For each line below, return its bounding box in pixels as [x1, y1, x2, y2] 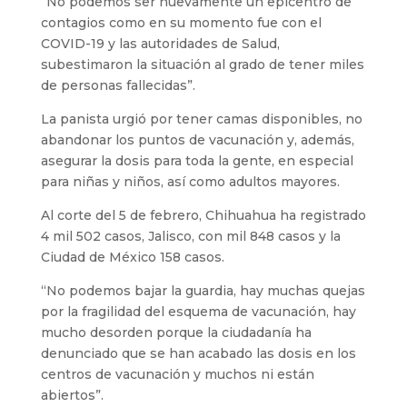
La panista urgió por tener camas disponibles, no [40, 110, 362, 127]
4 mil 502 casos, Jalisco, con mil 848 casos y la [40, 227, 341, 244]
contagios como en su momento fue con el [40, 14, 322, 31]
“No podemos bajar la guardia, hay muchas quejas [40, 282, 365, 299]
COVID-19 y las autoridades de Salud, [40, 35, 280, 52]
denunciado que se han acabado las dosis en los [40, 344, 356, 362]
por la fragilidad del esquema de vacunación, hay [40, 303, 356, 320]
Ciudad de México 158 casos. [40, 248, 224, 265]
